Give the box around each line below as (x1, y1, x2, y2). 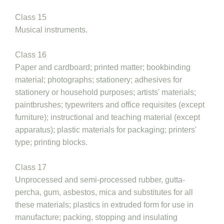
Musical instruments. (15, 25, 87, 34)
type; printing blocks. (15, 138, 87, 146)
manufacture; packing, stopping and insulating (15, 213, 177, 221)
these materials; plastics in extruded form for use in (15, 200, 193, 209)
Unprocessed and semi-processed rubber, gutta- (15, 175, 185, 184)
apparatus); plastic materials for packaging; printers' (15, 125, 196, 134)
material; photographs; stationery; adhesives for (15, 75, 182, 84)
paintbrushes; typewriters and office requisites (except (15, 100, 204, 109)
